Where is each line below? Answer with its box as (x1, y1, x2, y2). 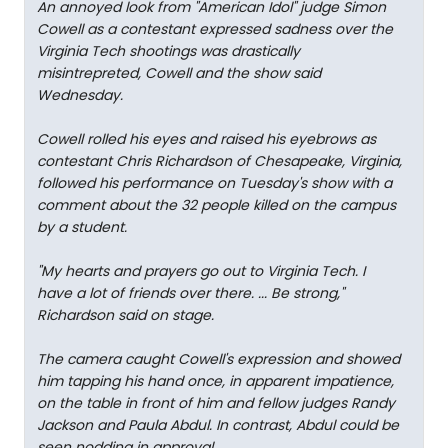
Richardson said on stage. (37, 305, 214, 325)
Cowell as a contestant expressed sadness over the (37, 19, 393, 39)
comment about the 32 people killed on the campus (37, 195, 396, 215)
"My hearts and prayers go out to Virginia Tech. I (37, 261, 365, 281)
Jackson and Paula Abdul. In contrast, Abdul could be (37, 415, 399, 435)
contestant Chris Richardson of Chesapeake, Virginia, (37, 151, 402, 171)
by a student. (37, 217, 127, 237)
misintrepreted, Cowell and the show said (37, 63, 321, 83)
